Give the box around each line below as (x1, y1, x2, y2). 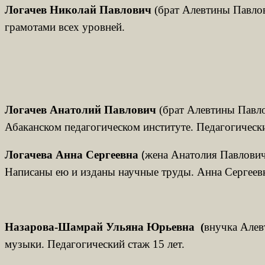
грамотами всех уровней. (5, 20, 125, 33)
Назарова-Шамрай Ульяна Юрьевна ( (5, 220, 204, 233)
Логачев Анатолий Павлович (5, 103, 156, 116)
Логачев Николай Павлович (5, 3, 151, 16)
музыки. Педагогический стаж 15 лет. (5, 237, 185, 250)
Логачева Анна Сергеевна (5, 148, 138, 161)
